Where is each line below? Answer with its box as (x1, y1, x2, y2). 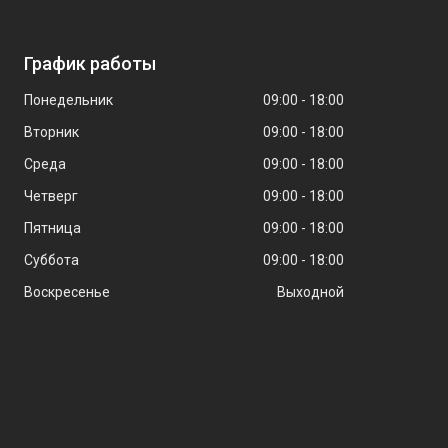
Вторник (23, 123, 79, 140)
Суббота (23, 251, 79, 268)
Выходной (276, 283, 344, 300)
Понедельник (23, 91, 113, 108)
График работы (23, 52, 156, 74)
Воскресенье (23, 283, 110, 300)
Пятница (23, 219, 81, 236)
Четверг (23, 187, 78, 204)
